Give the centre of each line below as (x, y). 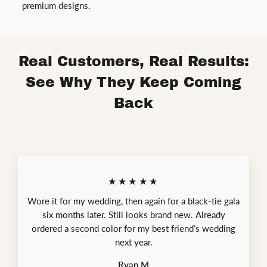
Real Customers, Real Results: (133, 62)
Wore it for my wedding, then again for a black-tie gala (133, 201)
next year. (133, 242)
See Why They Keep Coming (133, 83)
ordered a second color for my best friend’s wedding (133, 229)
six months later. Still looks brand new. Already (133, 215)
